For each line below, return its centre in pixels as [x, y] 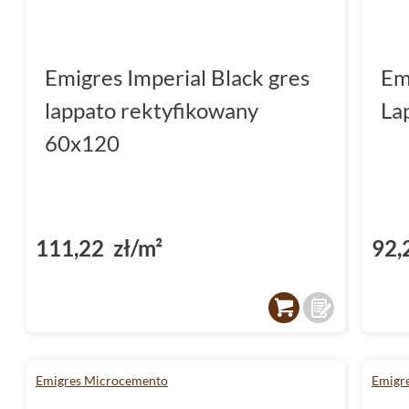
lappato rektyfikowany [152, 110]
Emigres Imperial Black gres [177, 77]
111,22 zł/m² [99, 247]
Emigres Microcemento [102, 380]
